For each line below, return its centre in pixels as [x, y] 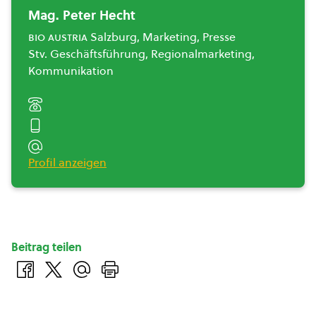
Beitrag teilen [47, 247]
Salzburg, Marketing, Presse [162, 37]
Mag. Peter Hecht [82, 15]
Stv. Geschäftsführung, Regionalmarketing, [141, 54]
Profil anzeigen [67, 162]
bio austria [58, 37]
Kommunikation [71, 71]
